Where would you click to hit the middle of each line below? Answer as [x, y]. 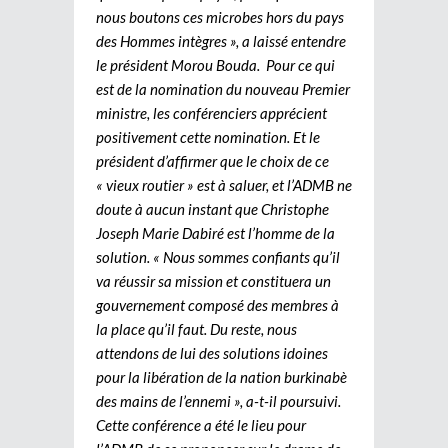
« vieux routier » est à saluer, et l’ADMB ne [224, 184]
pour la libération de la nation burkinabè [221, 376]
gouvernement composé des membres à [217, 304]
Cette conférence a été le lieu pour [201, 424]
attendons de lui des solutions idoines [212, 352]
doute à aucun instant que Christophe [212, 208]
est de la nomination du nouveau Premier [223, 88]
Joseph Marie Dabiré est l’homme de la [215, 232]
